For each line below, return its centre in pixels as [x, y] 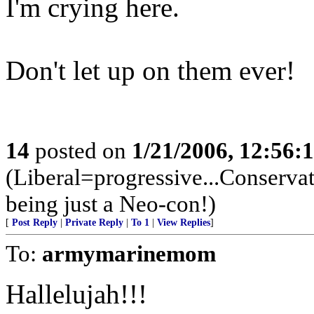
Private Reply [94, 223]
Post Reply [35, 223]
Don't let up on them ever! [150, 70]
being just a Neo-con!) [111, 204]
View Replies [184, 223]
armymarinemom [129, 253]
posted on [81, 150]
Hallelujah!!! [76, 294]
